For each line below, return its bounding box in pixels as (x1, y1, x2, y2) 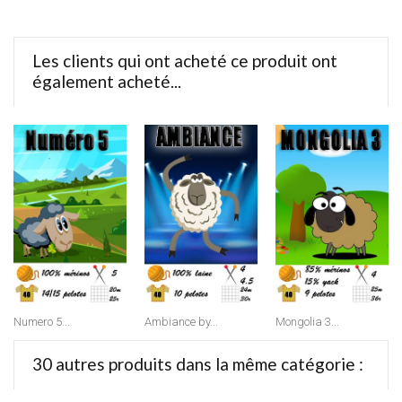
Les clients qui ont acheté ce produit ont (32, 49, 337, 71)
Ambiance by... (144, 315, 218, 329)
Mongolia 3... (275, 315, 339, 329)
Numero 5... (13, 315, 70, 329)
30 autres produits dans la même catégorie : (32, 353, 363, 374)
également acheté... (32, 70, 181, 92)
